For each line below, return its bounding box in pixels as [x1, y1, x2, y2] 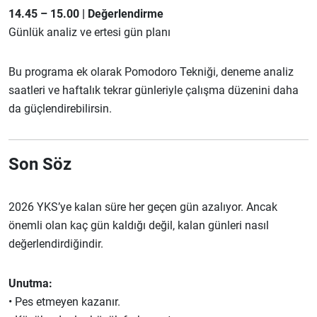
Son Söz [8, 154, 71, 174]
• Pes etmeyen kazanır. [8, 295, 120, 309]
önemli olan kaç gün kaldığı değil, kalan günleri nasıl [8, 219, 269, 232]
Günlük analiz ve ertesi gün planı [8, 25, 171, 39]
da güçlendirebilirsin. [8, 102, 112, 115]
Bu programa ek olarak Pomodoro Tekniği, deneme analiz [8, 65, 294, 79]
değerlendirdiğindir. [8, 237, 103, 250]
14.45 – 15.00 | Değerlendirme [8, 7, 163, 21]
